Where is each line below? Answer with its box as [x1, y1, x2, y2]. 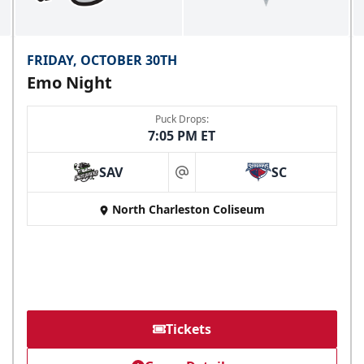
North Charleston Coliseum [111, 201, 265, 218]
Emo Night [27, 71, 113, 94]
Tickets [165, 320, 211, 339]
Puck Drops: [154, 112, 209, 127]
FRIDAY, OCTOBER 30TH [27, 51, 178, 70]
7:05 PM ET [148, 127, 216, 145]
